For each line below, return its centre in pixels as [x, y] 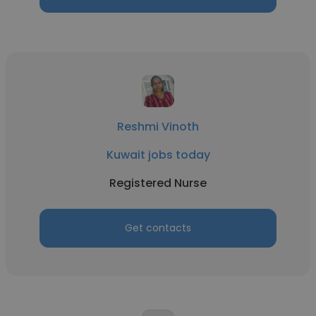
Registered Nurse [158, 183]
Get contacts [158, 228]
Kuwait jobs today [158, 155]
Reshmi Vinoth [158, 127]
